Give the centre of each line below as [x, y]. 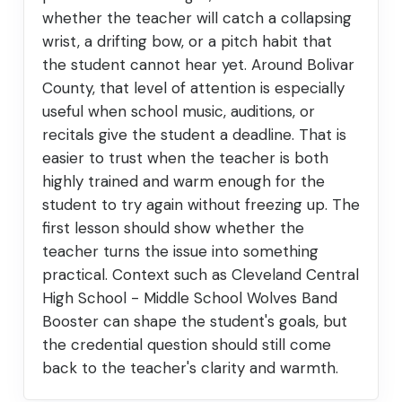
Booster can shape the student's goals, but [195, 322]
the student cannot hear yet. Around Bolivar [198, 65]
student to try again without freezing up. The [201, 205]
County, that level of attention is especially [193, 88]
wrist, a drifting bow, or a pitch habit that [187, 42]
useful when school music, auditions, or [179, 112]
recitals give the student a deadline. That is [194, 135]
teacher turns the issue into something [180, 252]
